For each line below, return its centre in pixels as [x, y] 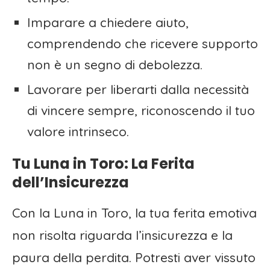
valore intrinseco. [78, 132]
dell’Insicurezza [71, 183]
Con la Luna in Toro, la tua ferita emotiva [134, 213]
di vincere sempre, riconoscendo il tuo [141, 111]
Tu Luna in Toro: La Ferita [103, 164]
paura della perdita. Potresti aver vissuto [134, 258]
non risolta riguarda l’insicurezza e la [122, 235]
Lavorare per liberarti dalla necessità [138, 89]
